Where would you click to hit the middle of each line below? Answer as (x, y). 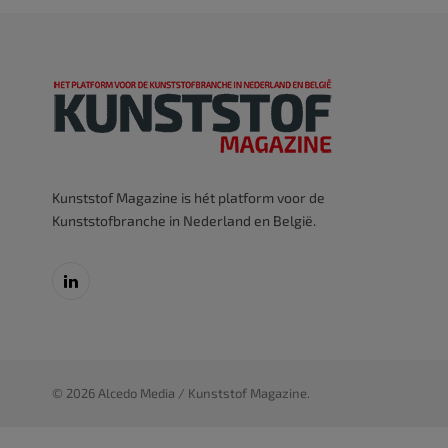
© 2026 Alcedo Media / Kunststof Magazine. (181, 392)
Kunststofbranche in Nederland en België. (184, 220)
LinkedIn (96, 290)
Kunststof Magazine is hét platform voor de (188, 197)
